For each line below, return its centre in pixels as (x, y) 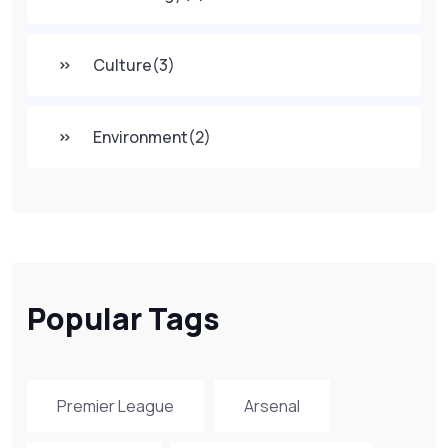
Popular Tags (123, 318)
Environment (140, 136)
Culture (122, 64)
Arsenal (272, 405)
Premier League (115, 405)
